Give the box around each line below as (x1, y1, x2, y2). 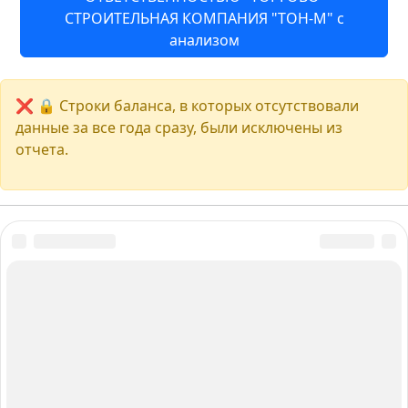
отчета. (15, 138, 68, 159)
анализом (168, 29, 240, 50)
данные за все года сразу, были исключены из (15, 117, 342, 138)
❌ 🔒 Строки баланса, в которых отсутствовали (15, 95, 359, 116)
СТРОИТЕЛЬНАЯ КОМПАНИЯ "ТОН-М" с (64, 7, 344, 28)
